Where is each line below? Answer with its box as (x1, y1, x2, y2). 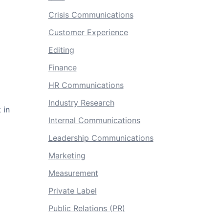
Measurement (48, 168, 98, 178)
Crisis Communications (48, 10, 133, 20)
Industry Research (48, 98, 114, 108)
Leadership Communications (48, 133, 153, 143)
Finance (48, 63, 77, 72)
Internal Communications (48, 115, 140, 125)
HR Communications (48, 80, 124, 90)
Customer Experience (48, 27, 128, 37)
